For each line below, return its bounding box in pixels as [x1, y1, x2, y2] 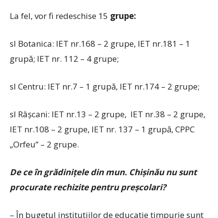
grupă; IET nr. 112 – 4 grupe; [10, 53, 119, 64]
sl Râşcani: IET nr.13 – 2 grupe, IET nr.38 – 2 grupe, [10, 109, 205, 120]
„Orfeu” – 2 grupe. [10, 139, 79, 150]
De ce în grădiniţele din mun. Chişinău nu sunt [10, 166, 197, 178]
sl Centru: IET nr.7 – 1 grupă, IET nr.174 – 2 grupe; [10, 81, 200, 92]
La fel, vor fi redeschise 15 [10, 10, 110, 21]
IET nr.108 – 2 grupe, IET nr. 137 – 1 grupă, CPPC [10, 124, 195, 135]
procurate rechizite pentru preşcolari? [10, 182, 166, 193]
